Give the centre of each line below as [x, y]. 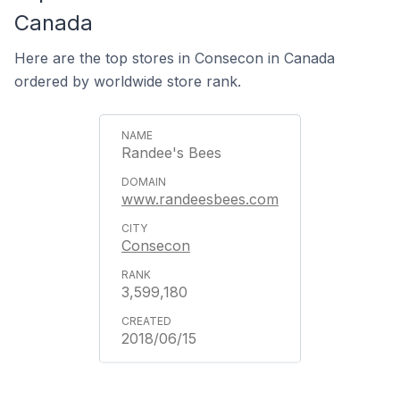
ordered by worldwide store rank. [128, 81]
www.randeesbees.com [200, 199]
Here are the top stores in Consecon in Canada [175, 58]
